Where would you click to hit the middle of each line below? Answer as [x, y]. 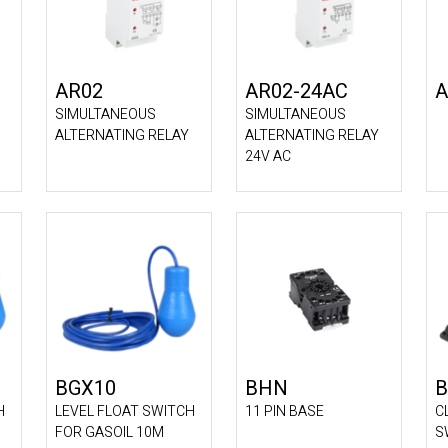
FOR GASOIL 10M [109, 432]
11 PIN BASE [284, 411]
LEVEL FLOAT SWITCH [125, 411]
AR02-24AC [296, 91]
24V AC [268, 156]
